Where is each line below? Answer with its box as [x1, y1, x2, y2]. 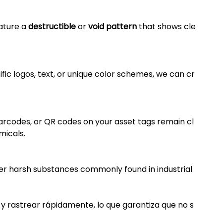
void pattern [88, 21, 137, 33]
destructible [28, 21, 76, 33]
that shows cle [137, 21, 196, 33]
